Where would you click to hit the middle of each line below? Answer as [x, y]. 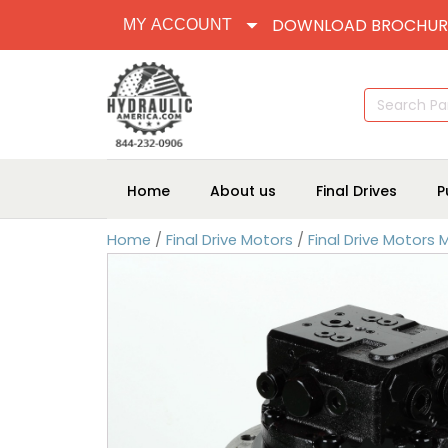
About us [243, 190]
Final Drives [356, 190]
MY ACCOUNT [177, 24]
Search [385, 95]
